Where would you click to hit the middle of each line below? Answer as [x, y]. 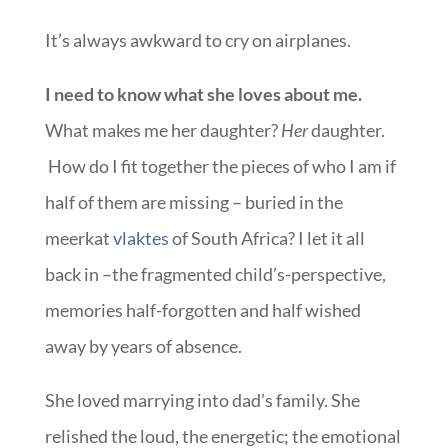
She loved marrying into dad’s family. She [202, 400]
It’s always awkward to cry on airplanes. [197, 40]
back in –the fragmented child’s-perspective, [215, 274]
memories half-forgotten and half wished [202, 310]
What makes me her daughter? [162, 130]
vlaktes [140, 238]
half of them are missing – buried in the [193, 202]
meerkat [78, 238]
